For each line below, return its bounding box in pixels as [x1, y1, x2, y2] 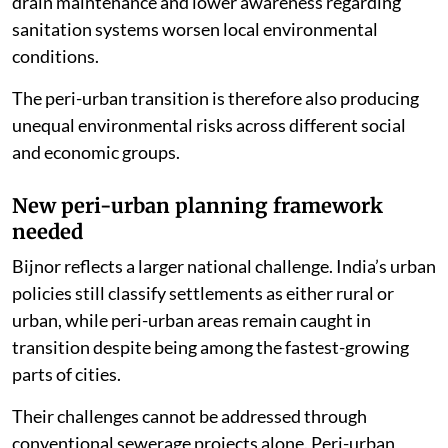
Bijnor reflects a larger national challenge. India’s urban [12, 255, 436, 278]
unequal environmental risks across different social [12, 114, 406, 137]
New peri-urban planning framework [12, 193, 383, 219]
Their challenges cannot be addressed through [12, 405, 367, 428]
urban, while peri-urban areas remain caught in [12, 309, 371, 332]
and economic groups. [12, 141, 180, 164]
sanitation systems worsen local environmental [12, 18, 378, 41]
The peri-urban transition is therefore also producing [12, 87, 419, 110]
